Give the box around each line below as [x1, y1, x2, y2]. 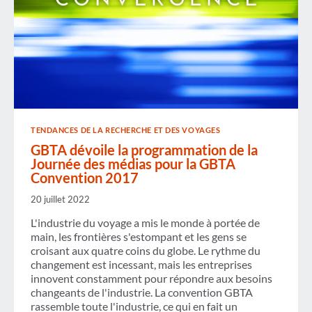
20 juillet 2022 [31, 193, 90, 205]
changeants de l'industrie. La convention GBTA [31, 285, 253, 299]
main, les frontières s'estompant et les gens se [31, 229, 247, 243]
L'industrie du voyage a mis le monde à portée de [31, 215, 260, 229]
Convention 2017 [31, 169, 139, 187]
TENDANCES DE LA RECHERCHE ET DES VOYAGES [31, 125, 221, 134]
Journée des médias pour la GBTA [31, 155, 235, 173]
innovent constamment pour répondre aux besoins [31, 271, 272, 285]
